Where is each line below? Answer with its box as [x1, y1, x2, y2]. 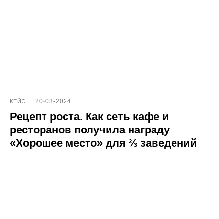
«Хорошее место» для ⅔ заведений [10, 137, 197, 150]
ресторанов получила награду [10, 124, 170, 136]
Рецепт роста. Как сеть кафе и [10, 110, 169, 123]
